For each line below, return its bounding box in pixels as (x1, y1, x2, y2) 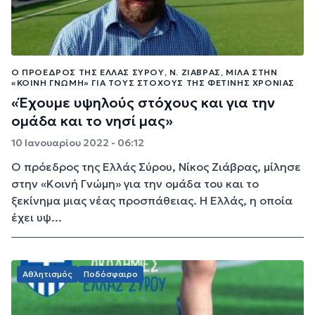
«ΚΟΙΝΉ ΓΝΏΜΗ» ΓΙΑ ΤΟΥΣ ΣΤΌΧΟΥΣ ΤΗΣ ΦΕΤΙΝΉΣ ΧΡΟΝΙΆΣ (11, 77, 295, 89)
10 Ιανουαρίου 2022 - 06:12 (11, 136, 144, 150)
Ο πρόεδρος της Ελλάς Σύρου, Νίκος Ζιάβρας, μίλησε (11, 160, 301, 174)
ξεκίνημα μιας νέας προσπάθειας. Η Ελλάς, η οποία (11, 193, 292, 208)
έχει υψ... (11, 210, 62, 225)
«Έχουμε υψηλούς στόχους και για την (11, 94, 275, 112)
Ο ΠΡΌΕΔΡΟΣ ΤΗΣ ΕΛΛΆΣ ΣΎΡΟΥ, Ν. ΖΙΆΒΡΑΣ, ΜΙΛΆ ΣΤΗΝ (11, 67, 278, 78)
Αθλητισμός (22, 269, 72, 280)
